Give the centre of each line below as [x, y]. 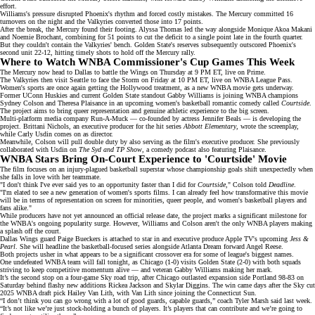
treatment [166, 88]
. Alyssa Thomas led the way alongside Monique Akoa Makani [224, 30]
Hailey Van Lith [90, 293]
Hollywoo [134, 88]
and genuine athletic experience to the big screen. [199, 111]
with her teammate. [73, 177]
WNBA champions [272, 96]
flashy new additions [77, 285]
